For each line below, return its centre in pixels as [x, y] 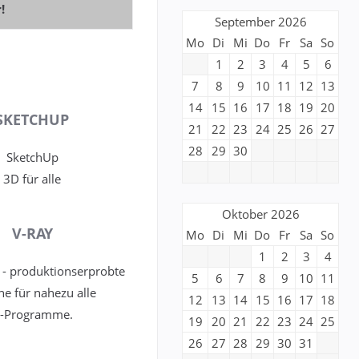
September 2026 [260, 22]
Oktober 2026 [260, 214]
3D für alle [32, 179]
